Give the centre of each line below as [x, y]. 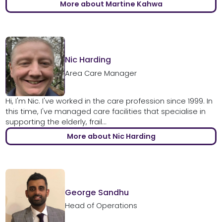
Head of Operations [101, 206]
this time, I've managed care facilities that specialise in [105, 111]
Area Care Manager [101, 73]
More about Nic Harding [111, 136]
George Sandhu [97, 192]
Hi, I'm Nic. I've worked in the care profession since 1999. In [109, 101]
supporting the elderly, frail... [56, 122]
